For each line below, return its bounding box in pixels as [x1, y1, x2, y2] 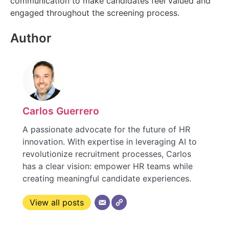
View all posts [30, 197, 84, 208]
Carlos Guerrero [22, 104, 99, 117]
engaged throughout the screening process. [10, 7, 179, 18]
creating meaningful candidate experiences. [22, 173, 191, 184]
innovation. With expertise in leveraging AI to [22, 136, 197, 147]
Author [10, 30, 52, 45]
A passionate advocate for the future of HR [22, 124, 190, 134]
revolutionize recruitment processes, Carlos [22, 148, 191, 159]
